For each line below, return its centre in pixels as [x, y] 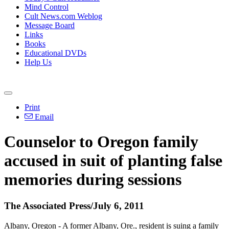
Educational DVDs [55, 53]
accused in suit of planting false [113, 161]
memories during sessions [93, 180]
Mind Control [47, 7]
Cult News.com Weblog [63, 16]
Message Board [50, 25]
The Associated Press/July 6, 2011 [74, 205]
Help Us [38, 62]
